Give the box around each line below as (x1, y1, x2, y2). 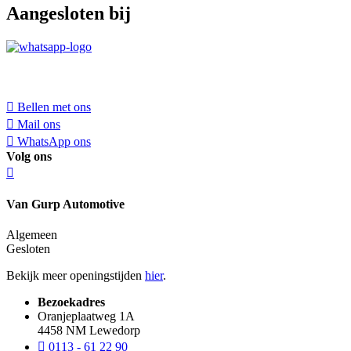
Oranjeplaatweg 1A (38, 309, 135, 324)
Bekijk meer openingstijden (6, 269, 145, 283)
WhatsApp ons (17, 134, 91, 148)
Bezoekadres (38, 295, 105, 309)
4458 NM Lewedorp (38, 324, 140, 338)
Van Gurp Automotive (6, 197, 125, 211)
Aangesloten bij (6, 2, 131, 24)
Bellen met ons (17, 100, 91, 114)
